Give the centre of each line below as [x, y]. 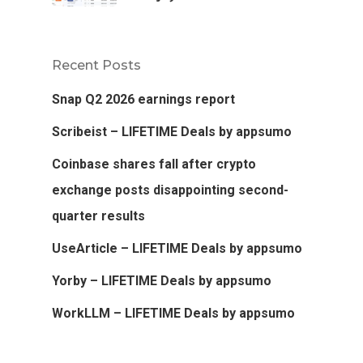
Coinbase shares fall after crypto [154, 164]
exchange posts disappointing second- [170, 190]
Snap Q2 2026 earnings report [143, 100]
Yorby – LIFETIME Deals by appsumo [162, 281]
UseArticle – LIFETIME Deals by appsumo [177, 249]
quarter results [98, 216]
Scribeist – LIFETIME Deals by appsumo [172, 132]
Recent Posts [96, 66]
